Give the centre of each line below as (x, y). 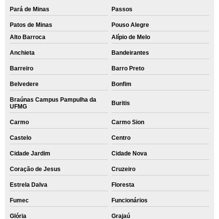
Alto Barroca (28, 37)
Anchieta (22, 53)
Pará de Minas (30, 9)
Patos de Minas (31, 25)
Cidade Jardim (30, 153)
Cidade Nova (129, 153)
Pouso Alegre (130, 25)
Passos (122, 9)
